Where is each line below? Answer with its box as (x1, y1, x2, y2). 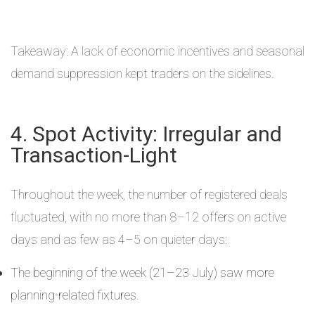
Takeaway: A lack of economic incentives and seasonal (11, 44, 304, 58)
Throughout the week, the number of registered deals (11, 187, 288, 202)
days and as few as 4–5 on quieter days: (11, 232, 227, 247)
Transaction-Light (11, 143, 177, 167)
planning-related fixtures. (11, 288, 139, 302)
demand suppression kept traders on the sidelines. (11, 66, 274, 81)
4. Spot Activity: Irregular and (11, 122, 282, 146)
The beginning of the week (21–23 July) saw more (11, 265, 274, 280)
